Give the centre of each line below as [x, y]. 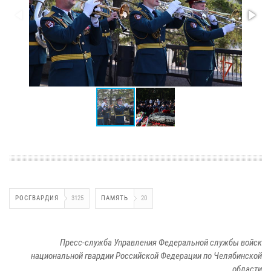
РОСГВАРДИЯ [37, 198]
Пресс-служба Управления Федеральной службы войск [161, 242]
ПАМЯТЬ [115, 198]
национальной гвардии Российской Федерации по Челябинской [146, 256]
